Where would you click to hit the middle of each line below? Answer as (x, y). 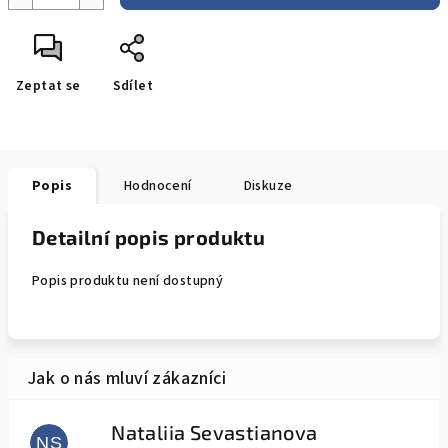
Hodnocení (158, 186)
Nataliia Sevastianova (214, 432)
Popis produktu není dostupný (128, 281)
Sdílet (133, 86)
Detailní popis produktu (149, 237)
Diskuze (268, 186)
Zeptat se (48, 86)
